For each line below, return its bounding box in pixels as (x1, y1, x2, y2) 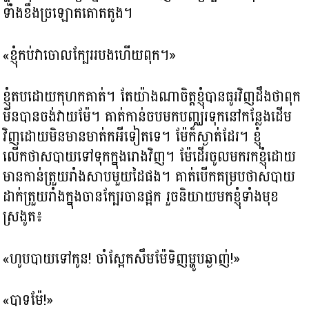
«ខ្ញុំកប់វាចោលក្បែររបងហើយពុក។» (3, 41, 177, 68)
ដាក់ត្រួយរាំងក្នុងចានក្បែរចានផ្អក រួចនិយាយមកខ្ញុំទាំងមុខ (3, 183, 279, 210)
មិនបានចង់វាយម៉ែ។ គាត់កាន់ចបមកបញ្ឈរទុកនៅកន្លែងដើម (3, 103, 292, 130)
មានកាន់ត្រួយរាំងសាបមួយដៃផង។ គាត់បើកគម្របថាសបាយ (3, 163, 296, 190)
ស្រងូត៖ (3, 203, 43, 230)
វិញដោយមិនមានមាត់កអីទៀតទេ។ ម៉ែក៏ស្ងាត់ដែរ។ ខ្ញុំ (3, 123, 262, 150)
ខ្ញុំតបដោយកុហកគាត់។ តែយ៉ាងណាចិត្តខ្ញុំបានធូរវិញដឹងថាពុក (3, 83, 301, 110)
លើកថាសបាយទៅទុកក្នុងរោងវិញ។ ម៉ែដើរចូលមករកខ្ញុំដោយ (3, 143, 297, 170)
